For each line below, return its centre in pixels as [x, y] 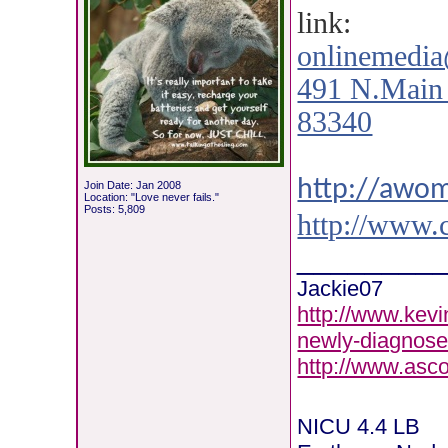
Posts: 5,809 [115, 209]
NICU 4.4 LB [359, 427]
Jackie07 [340, 289]
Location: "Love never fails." [152, 197]
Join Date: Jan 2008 [133, 185]
